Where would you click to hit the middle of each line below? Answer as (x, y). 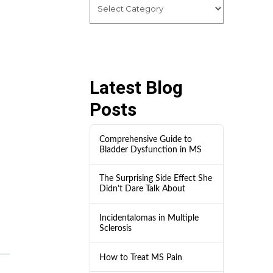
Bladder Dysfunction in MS (150, 149)
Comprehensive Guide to (145, 139)
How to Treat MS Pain (140, 257)
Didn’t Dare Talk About (142, 189)
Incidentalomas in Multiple (149, 218)
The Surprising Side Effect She (155, 179)
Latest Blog (136, 88)
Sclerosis (115, 229)
